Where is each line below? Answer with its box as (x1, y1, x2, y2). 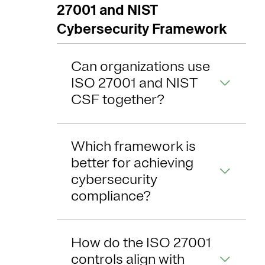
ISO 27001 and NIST (71, 74, 198, 92)
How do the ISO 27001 (71, 234, 211, 252)
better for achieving (71, 154, 193, 172)
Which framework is (71, 137, 196, 156)
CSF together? (71, 91, 164, 109)
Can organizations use (71, 57, 210, 76)
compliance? (71, 187, 151, 205)
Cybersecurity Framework (57, 19, 227, 39)
